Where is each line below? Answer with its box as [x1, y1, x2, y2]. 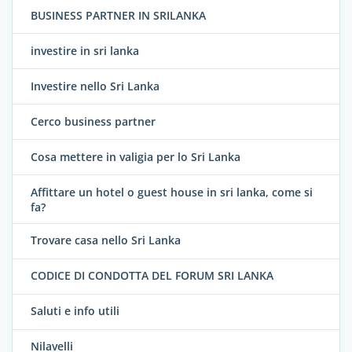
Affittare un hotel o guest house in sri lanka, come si [31, 184, 313, 200]
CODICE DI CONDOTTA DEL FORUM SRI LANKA [31, 268, 273, 284]
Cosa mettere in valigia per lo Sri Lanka [31, 148, 240, 164]
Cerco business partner [31, 113, 156, 129]
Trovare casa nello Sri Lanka [31, 233, 181, 248]
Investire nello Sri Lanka [31, 78, 159, 93]
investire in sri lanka [31, 42, 139, 58]
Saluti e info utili [31, 303, 119, 319]
